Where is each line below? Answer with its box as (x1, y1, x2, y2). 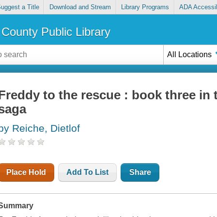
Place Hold (6, 168, 46, 177)
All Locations (167, 50, 212, 59)
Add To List (66, 168, 109, 177)
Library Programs (121, 3, 170, 11)
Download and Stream (49, 3, 111, 11)
